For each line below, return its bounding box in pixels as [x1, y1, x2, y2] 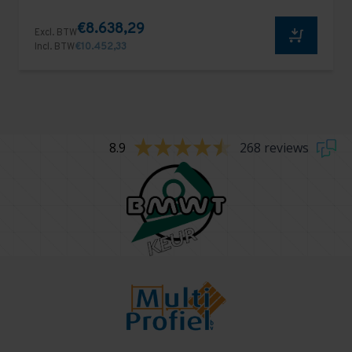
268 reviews [239, 139, 309, 157]
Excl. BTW [35, 26, 77, 39]
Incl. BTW [35, 40, 75, 53]
